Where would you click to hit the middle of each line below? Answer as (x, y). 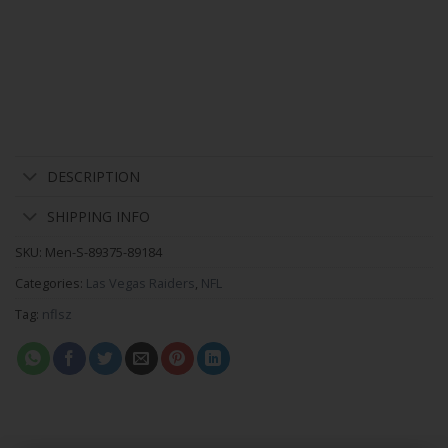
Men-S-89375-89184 (103, 252)
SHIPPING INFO (99, 216)
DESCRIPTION (94, 176)
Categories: (50, 283)
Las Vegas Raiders (140, 283)
